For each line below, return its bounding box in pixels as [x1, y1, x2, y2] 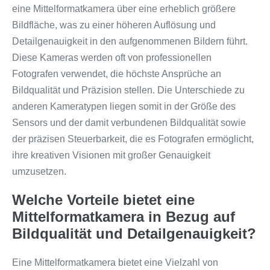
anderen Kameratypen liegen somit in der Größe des [12, 101, 236, 111]
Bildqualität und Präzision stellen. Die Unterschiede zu [12, 84, 245, 95]
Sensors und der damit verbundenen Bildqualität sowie [12, 117, 246, 128]
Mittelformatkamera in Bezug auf [12, 208, 235, 225]
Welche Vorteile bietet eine [12, 191, 195, 208]
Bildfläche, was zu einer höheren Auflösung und [12, 19, 216, 30]
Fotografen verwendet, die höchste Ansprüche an [12, 68, 221, 79]
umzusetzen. [12, 166, 66, 177]
